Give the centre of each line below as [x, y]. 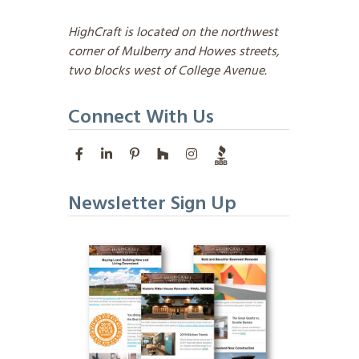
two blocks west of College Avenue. [167, 72]
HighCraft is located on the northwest [173, 33]
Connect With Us [141, 118]
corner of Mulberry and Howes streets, [173, 52]
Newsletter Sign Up [152, 205]
